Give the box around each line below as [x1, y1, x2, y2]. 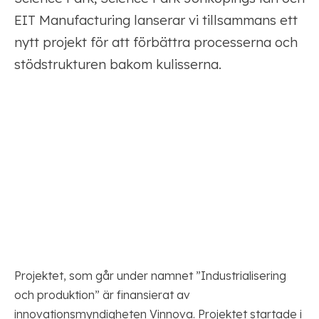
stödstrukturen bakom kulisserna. [14, 56, 221, 73]
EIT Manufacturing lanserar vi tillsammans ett [14, 12, 298, 28]
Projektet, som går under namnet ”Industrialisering [14, 268, 286, 283]
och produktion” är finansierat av [14, 288, 190, 303]
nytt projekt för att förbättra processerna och [14, 34, 298, 51]
